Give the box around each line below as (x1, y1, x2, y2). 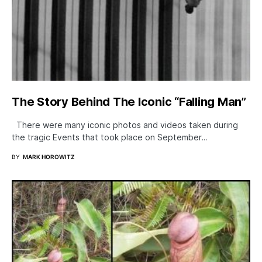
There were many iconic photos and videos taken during (12, 119, 238, 130)
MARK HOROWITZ (23, 153, 75, 160)
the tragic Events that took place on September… (12, 132, 208, 142)
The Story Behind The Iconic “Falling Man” (12, 94, 246, 109)
